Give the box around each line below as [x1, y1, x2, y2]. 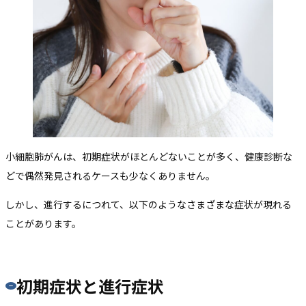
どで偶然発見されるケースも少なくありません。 [5, 168, 215, 182]
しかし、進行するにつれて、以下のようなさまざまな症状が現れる [5, 197, 292, 211]
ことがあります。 [5, 216, 81, 230]
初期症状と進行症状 [16, 273, 164, 298]
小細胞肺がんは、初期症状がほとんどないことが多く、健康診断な [5, 149, 292, 163]
